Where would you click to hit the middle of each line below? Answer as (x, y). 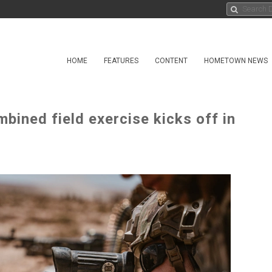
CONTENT (171, 61)
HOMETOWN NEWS (236, 61)
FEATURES (121, 61)
